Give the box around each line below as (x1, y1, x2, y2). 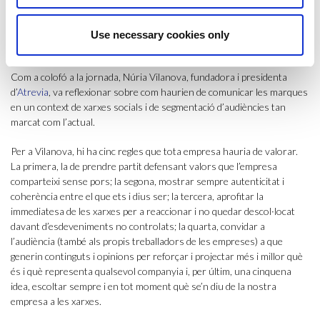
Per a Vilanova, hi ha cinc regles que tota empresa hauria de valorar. (11, 145, 298, 158)
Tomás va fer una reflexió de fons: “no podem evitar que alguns (11, 11, 276, 24)
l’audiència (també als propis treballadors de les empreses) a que (11, 235, 283, 248)
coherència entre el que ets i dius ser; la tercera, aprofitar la (11, 190, 264, 203)
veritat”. (11, 41, 44, 54)
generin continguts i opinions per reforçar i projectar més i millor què (11, 250, 303, 263)
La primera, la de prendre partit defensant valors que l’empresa (11, 160, 277, 173)
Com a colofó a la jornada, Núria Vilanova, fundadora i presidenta (11, 71, 287, 84)
